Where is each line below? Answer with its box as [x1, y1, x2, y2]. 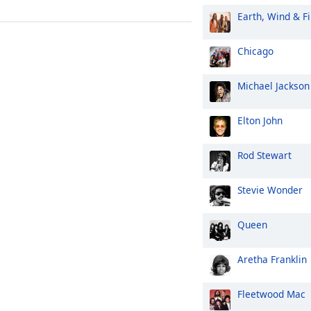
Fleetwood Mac [237, 287, 305, 301]
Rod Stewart [237, 149, 292, 162]
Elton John [237, 114, 283, 127]
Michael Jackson [237, 79, 310, 92]
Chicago [237, 44, 274, 58]
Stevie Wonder [237, 183, 303, 196]
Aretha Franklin [237, 253, 307, 266]
